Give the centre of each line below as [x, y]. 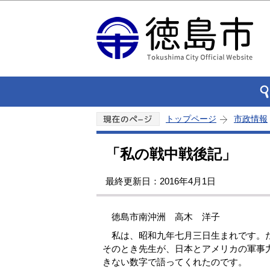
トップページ [191, 119]
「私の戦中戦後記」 [171, 154]
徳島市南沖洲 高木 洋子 [161, 217]
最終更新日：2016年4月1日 [161, 181]
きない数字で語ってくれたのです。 [175, 262]
